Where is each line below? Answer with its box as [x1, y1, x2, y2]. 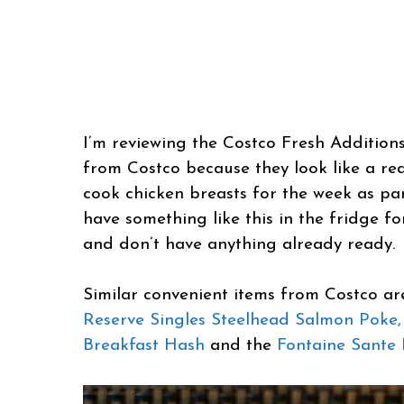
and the [205, 337, 277, 355]
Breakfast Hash [83, 337, 205, 355]
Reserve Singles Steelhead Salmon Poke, [83, 312, 401, 330]
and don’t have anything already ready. [83, 235, 395, 253]
